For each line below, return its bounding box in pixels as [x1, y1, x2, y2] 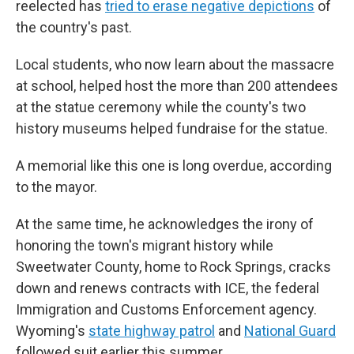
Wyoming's [16, 322, 88, 339]
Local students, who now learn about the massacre [16, 56, 334, 73]
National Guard [244, 322, 336, 339]
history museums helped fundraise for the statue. [16, 120, 328, 137]
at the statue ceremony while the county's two [16, 99, 306, 115]
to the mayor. [16, 179, 97, 195]
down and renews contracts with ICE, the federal [16, 280, 319, 296]
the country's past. [16, 19, 132, 36]
